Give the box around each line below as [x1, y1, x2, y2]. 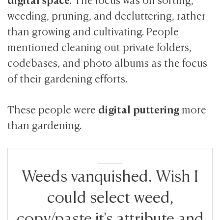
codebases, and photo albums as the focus [7, 54, 208, 70]
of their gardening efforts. [7, 70, 128, 85]
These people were [7, 101, 99, 117]
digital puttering [98, 101, 180, 117]
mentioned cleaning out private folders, [7, 38, 192, 54]
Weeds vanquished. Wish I [22, 163, 198, 186]
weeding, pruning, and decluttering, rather [7, 7, 206, 23]
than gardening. [7, 117, 82, 133]
